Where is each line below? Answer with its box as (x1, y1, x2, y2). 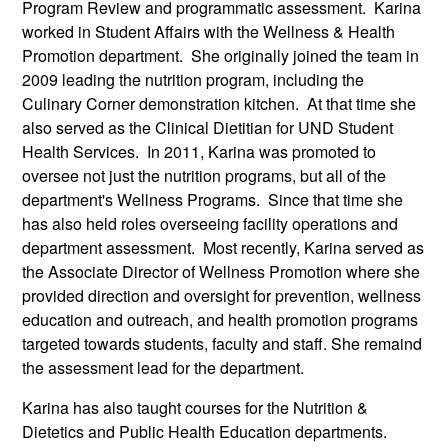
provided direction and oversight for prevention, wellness (22, 284, 422, 308)
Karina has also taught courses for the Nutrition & (22, 396, 369, 420)
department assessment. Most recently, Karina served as (22, 236, 425, 260)
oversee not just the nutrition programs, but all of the (22, 164, 387, 188)
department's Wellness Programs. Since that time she (22, 188, 404, 212)
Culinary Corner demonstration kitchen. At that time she (22, 92, 417, 116)
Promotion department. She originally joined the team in (22, 44, 420, 68)
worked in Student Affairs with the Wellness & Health (22, 20, 396, 44)
